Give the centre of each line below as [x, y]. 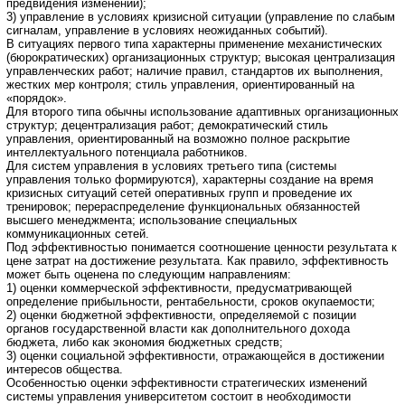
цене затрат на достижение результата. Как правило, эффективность [198, 260]
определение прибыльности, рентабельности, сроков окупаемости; [191, 301]
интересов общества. [65, 369]
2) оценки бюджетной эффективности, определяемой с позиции [181, 315]
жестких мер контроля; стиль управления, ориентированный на [180, 84]
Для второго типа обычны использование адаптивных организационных [202, 111]
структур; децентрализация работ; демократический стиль [167, 125]
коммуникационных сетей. [78, 233]
